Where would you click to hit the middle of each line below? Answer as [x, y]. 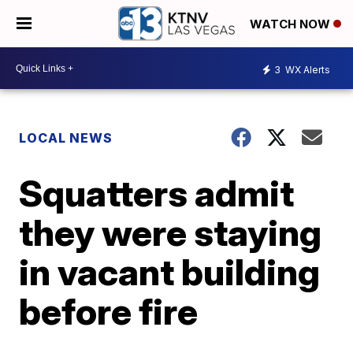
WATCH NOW [292, 24]
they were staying [171, 232]
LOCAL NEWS [66, 138]
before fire [109, 311]
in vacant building [170, 272]
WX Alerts [307, 69]
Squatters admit [157, 193]
